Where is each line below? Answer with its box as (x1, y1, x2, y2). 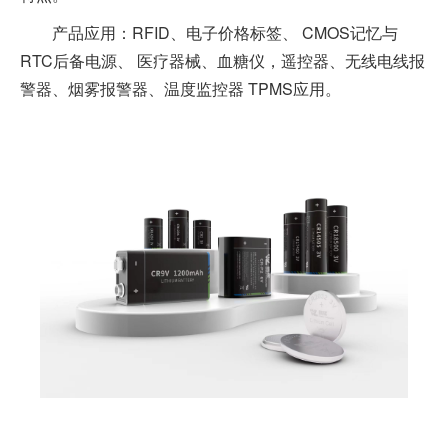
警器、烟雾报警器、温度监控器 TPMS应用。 (20, 76, 341, 100)
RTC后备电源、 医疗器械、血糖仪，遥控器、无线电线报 (20, 48, 425, 72)
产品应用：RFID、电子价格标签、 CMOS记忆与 (52, 20, 398, 44)
